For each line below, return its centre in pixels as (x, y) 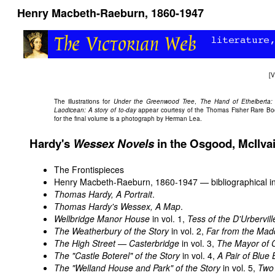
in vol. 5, (239, 267)
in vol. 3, (198, 243)
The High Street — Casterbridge (117, 243)
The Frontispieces (89, 169)
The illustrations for (84, 101)
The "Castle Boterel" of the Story (117, 255)
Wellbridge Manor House (102, 218)
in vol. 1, (168, 218)
